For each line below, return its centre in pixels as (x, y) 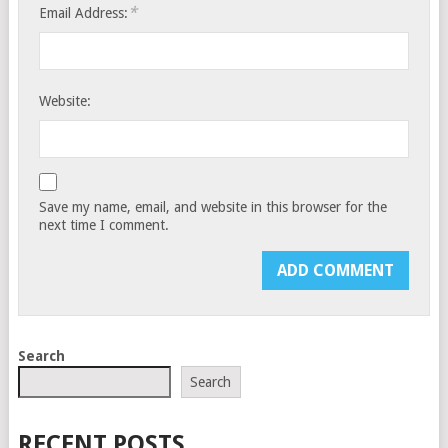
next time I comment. (104, 224)
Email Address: (84, 12)
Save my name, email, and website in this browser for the (213, 206)
